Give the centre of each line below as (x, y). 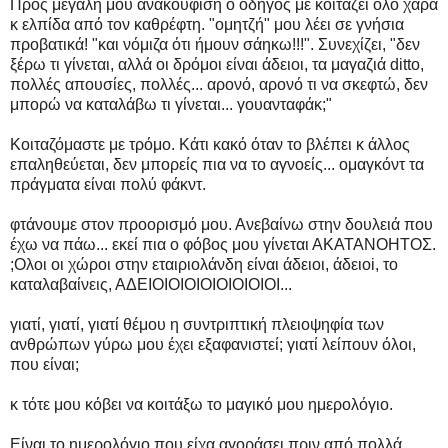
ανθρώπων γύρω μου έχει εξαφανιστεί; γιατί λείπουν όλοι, (213, 344)
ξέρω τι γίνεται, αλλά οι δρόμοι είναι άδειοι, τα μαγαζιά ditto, (217, 64)
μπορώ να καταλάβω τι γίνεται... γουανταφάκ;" (171, 104)
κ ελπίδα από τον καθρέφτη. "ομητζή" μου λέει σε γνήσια (207, 24)
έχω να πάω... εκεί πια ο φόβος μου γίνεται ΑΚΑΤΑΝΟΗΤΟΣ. (223, 244)
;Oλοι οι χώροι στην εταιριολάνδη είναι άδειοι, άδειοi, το (204, 264)
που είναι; (44, 364)
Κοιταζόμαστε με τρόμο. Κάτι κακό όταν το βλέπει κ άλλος (210, 144)
